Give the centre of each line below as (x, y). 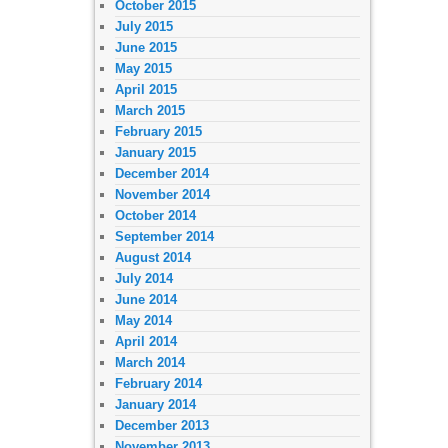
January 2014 (155, 404)
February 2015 (158, 131)
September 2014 (164, 236)
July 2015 (144, 26)
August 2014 (153, 257)
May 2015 (143, 68)
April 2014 (146, 341)
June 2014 (146, 299)
